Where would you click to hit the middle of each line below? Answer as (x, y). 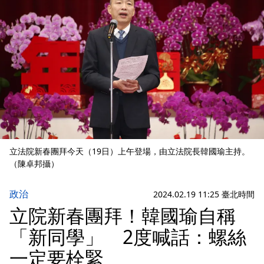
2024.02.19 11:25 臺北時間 (204, 194)
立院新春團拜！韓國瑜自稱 (123, 216)
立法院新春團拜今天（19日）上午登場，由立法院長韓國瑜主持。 (130, 151)
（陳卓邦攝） (34, 164)
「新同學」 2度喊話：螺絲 (128, 237)
